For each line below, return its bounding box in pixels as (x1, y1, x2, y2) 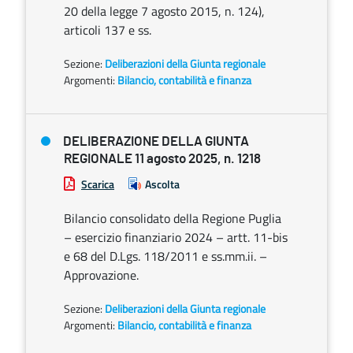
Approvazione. (64, 266, 139, 284)
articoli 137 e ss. (64, 20, 151, 39)
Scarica (81, 176, 114, 192)
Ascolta (145, 176, 180, 192)
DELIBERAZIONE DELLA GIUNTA (63, 135, 249, 148)
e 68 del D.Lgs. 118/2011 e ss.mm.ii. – (64, 247, 267, 266)
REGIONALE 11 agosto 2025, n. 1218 (64, 152, 261, 165)
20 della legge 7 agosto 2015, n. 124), (64, 2, 265, 20)
